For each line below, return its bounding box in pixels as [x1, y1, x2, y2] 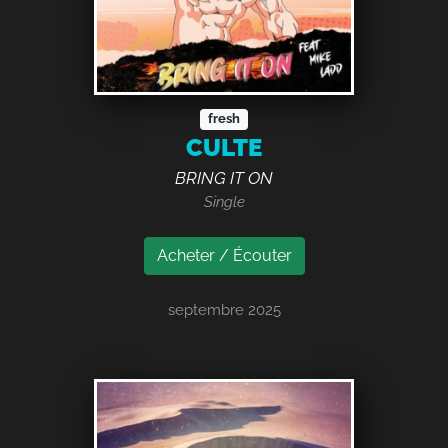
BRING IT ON [175, 168, 273, 189]
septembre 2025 [167, 301, 281, 320]
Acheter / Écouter [156, 246, 292, 266]
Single [203, 193, 245, 212]
